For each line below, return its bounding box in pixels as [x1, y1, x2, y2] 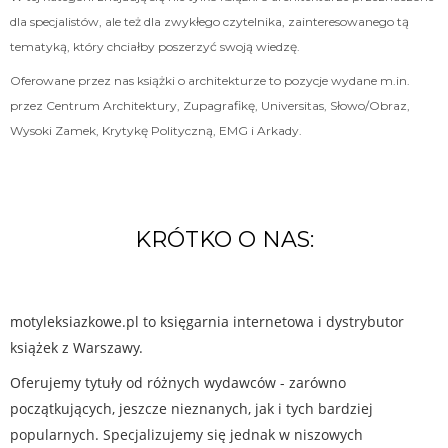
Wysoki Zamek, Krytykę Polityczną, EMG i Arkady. [10, 123, 302, 138]
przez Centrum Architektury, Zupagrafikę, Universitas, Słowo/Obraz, [10, 98, 410, 113]
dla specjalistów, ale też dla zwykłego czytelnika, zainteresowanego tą [10, 14, 409, 29]
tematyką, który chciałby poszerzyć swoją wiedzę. [10, 39, 300, 54]
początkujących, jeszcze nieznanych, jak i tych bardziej [10, 399, 373, 418]
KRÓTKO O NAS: [134, 226, 314, 253]
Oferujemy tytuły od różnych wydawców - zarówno [10, 373, 346, 392]
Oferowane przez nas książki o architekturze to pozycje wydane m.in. [10, 73, 410, 88]
